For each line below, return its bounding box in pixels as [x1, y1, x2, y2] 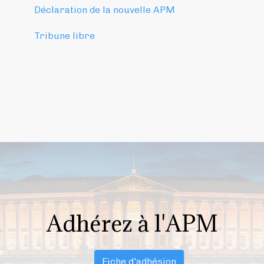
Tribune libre [34, 29, 95, 41]
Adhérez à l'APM [46, 208, 218, 237]
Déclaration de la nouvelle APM [34, 4, 175, 15]
